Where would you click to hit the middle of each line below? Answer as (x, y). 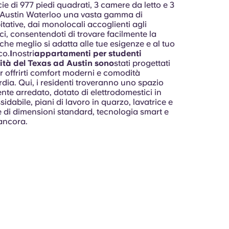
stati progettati (142, 63)
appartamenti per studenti (88, 53)
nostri (23, 53)
